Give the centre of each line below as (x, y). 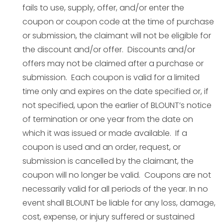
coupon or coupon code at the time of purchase (118, 22)
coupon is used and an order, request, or (102, 147)
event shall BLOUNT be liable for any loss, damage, (119, 203)
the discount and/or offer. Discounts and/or (109, 50)
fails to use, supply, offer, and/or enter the (103, 8)
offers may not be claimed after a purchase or (113, 63)
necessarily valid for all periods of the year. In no (115, 189)
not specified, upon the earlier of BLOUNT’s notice (117, 105)
